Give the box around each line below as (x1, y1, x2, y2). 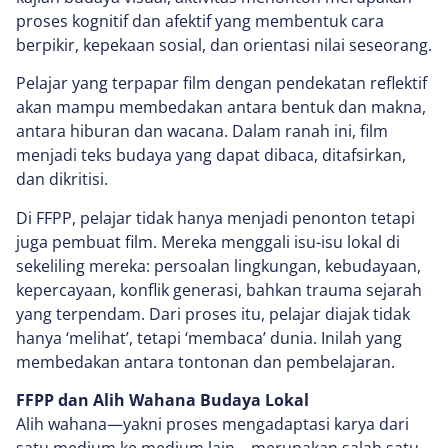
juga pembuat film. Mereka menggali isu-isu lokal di (16, 230, 400, 253)
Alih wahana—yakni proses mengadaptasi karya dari (16, 413, 409, 436)
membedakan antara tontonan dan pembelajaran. (16, 350, 395, 373)
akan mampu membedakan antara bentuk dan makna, (16, 96, 426, 119)
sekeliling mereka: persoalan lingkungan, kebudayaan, (16, 254, 421, 277)
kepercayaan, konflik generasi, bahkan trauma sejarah (16, 278, 422, 301)
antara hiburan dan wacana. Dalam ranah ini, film (16, 120, 388, 143)
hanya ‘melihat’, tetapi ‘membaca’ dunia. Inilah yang (16, 326, 402, 349)
